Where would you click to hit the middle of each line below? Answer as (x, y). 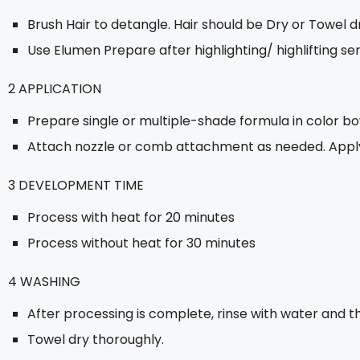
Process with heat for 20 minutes (131, 217)
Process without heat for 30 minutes (141, 243)
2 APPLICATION (55, 89)
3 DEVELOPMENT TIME (76, 185)
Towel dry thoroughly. (96, 340)
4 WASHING (44, 282)
